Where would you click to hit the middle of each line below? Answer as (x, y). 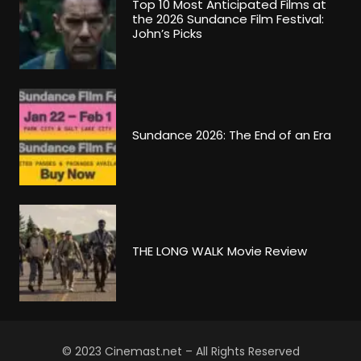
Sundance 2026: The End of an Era (232, 135)
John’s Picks (167, 33)
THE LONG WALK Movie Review (220, 251)
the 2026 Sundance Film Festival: (228, 19)
